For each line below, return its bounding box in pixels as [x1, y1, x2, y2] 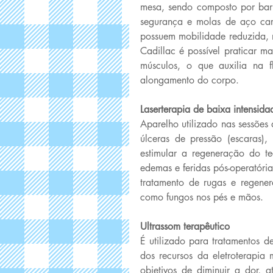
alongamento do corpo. [140, 74, 242, 87]
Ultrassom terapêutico [140, 220, 233, 233]
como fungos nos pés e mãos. [140, 191, 266, 204]
